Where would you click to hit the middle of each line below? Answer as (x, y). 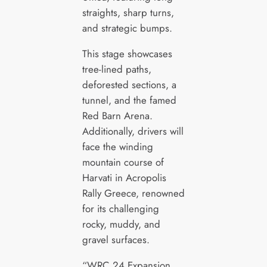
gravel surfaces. (116, 240)
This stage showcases (127, 54)
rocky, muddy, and (121, 224)
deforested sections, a (129, 85)
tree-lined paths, (117, 69)
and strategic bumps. (127, 28)
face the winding (117, 147)
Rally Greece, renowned (133, 193)
